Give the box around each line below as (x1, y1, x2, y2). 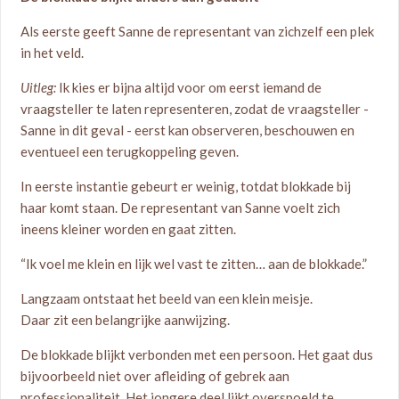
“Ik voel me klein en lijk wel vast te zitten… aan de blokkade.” (20, 256, 368, 272)
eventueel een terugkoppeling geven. (20, 143, 240, 159)
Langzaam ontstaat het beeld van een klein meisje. (20, 290, 313, 306)
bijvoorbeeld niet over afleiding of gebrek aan (20, 368, 290, 384)
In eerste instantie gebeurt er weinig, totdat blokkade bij (20, 178, 352, 194)
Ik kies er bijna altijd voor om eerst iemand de (59, 79, 322, 95)
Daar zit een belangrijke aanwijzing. (20, 312, 231, 328)
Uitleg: (20, 79, 60, 95)
